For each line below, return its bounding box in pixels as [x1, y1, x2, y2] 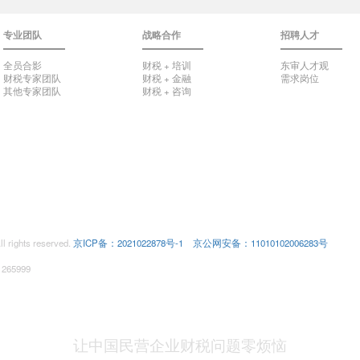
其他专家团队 [3, 84, 62, 98]
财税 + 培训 [141, 59, 191, 72]
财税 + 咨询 [141, 84, 191, 98]
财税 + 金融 [141, 72, 191, 85]
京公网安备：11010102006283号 [192, 235, 328, 249]
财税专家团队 [3, 72, 62, 85]
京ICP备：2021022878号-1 [72, 235, 183, 249]
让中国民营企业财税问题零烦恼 [73, 333, 287, 356]
